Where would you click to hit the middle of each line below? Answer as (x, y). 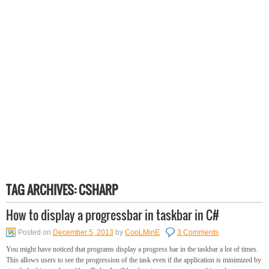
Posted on (35, 232)
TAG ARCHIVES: (42, 190)
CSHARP (98, 190)
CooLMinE (142, 232)
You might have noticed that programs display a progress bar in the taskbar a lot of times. (132, 249)
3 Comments (198, 232)
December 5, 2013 (83, 232)
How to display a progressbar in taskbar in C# (113, 215)
